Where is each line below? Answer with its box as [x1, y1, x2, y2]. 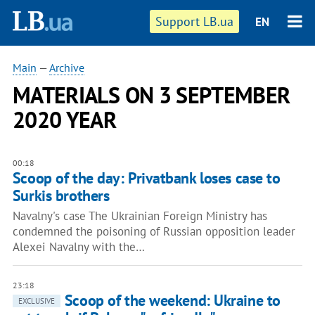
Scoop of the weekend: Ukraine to [64, 290, 281, 310]
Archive [49, 60, 84, 75]
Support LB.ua [155, 13, 234, 30]
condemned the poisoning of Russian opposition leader [12, 224, 295, 239]
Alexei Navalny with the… [12, 239, 145, 255]
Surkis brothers [12, 186, 110, 205]
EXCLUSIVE [18, 296, 55, 306]
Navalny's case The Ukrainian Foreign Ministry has [12, 208, 267, 224]
